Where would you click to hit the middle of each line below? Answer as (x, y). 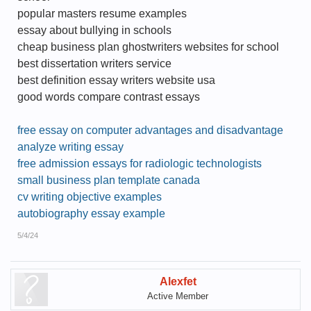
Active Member (178, 296)
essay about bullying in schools (94, 30)
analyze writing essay (70, 147)
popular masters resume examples (102, 14)
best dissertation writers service (94, 64)
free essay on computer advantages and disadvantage (150, 130)
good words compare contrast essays (109, 97)
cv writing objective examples (90, 197)
